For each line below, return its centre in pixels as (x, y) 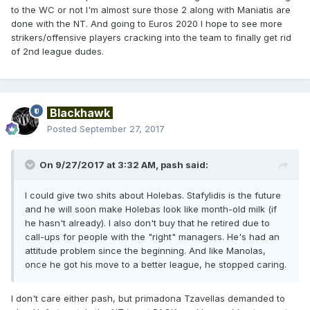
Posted (63, 129)
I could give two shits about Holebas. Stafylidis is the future (153, 195)
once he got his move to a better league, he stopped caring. (156, 265)
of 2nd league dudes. (59, 52)
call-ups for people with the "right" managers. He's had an (152, 237)
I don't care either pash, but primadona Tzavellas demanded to (148, 299)
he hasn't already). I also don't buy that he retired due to (147, 223)
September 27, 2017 (122, 129)
